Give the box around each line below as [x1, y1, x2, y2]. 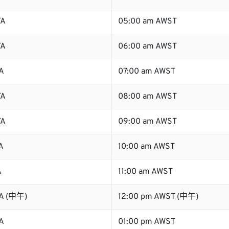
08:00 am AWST [118, 91, 177, 102]
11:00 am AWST [118, 167, 173, 177]
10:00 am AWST [118, 142, 175, 152]
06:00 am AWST [118, 41, 177, 52]
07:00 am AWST [118, 66, 175, 77]
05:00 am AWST [118, 16, 177, 27]
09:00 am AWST [118, 117, 177, 127]
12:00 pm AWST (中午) [118, 192, 198, 202]
